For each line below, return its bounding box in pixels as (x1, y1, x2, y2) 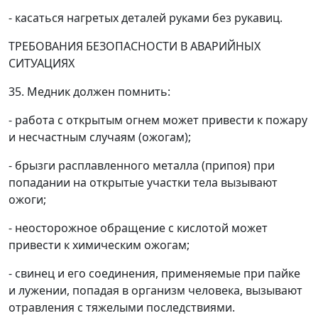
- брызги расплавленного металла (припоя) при (9, 158, 275, 173)
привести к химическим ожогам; (9, 237, 190, 253)
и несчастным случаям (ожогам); (9, 129, 191, 145)
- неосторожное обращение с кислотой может (9, 220, 268, 236)
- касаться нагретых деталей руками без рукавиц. (9, 10, 283, 26)
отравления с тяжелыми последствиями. (9, 300, 235, 315)
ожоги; (9, 192, 46, 207)
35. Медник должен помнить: (9, 84, 170, 99)
